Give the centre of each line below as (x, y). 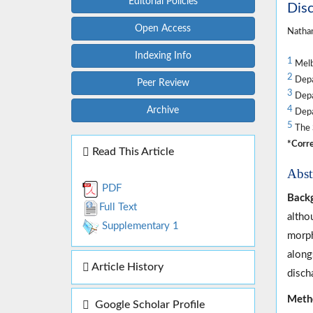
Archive (163, 111)
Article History (126, 267)
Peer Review (163, 83)
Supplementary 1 (139, 226)
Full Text (118, 208)
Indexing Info (163, 56)
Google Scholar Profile (147, 305)
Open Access (163, 29)
